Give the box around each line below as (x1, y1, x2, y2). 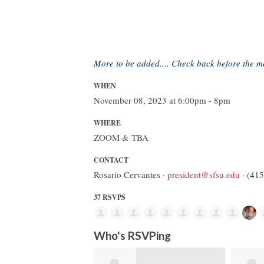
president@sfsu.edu (167, 168, 240, 180)
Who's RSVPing (94, 229, 171, 243)
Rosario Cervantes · (94, 168, 167, 180)
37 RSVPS (94, 192, 126, 202)
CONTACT (94, 154, 128, 165)
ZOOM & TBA (94, 131, 148, 143)
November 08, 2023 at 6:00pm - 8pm (94, 94, 230, 106)
